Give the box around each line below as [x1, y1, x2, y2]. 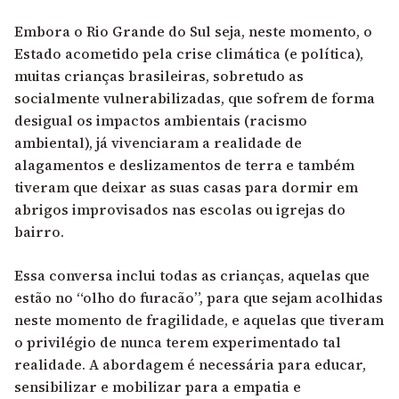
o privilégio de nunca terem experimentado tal [14, 331, 341, 352]
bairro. [14, 221, 64, 241]
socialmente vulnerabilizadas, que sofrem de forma [14, 87, 375, 108]
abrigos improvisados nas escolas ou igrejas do [14, 199, 346, 219]
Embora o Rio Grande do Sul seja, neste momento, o [14, 20, 372, 41]
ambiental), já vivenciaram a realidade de [14, 132, 302, 152]
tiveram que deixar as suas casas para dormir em [14, 176, 358, 197]
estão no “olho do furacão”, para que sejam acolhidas [14, 287, 383, 307]
